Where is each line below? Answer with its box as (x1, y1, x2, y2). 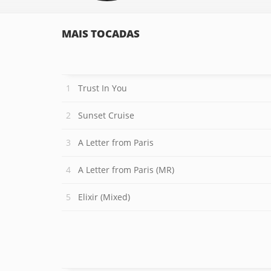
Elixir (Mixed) (78, 191, 130, 203)
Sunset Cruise (78, 109, 134, 121)
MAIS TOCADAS (62, 27, 140, 41)
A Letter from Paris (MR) (78, 164, 174, 175)
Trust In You (78, 82, 127, 94)
